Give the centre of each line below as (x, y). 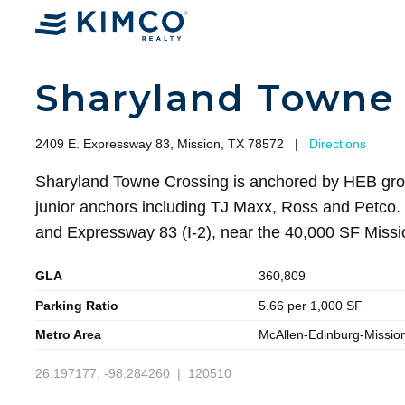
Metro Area (68, 335)
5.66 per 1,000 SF (311, 305)
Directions (337, 143)
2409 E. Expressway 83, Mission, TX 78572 (165, 143)
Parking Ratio (76, 305)
